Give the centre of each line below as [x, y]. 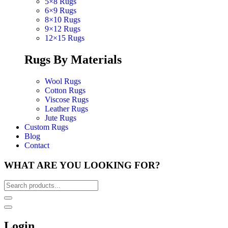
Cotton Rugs [65, 90]
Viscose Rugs [67, 99]
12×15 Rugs [65, 38]
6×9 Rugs [61, 11]
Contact [37, 145]
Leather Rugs [66, 108]
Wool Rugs [63, 81]
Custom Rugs [46, 127]
